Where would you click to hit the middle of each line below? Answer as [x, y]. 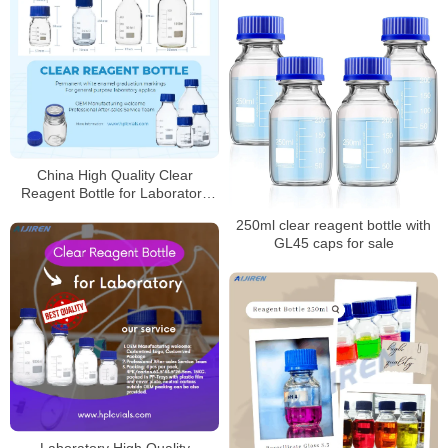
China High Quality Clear [114, 175]
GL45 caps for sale [333, 243]
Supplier [114, 211]
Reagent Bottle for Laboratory [114, 193]
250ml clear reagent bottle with [333, 225]
